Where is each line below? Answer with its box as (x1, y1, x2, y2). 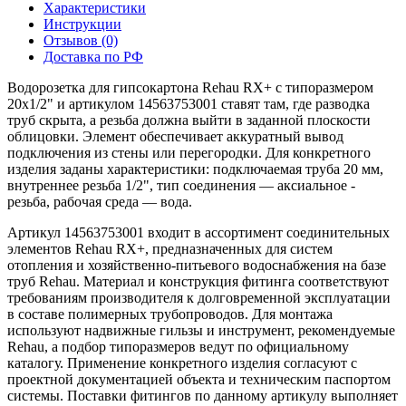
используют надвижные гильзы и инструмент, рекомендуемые (7, 322, 395, 338)
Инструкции (43, 15, 121, 32)
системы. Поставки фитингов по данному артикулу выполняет (7, 387, 398, 403)
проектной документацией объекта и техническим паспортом (7, 371, 391, 387)
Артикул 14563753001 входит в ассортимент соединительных (7, 224, 390, 240)
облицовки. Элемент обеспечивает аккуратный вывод (7, 128, 343, 144)
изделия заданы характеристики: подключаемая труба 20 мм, (7, 160, 383, 177)
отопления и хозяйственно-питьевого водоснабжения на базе (7, 256, 386, 273)
